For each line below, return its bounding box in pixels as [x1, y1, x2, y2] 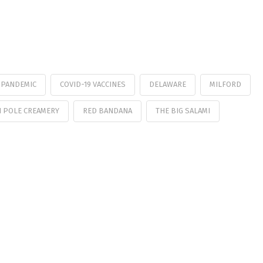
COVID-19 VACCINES [59, 79, 126, 89]
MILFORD [209, 79, 241, 89]
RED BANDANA [82, 106, 132, 115]
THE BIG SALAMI [155, 106, 210, 115]
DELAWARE [149, 79, 186, 89]
